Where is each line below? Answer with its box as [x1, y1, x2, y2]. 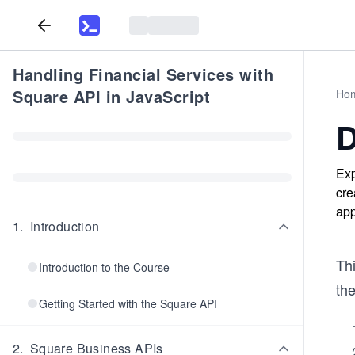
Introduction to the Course [39, 259, 170, 275]
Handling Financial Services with [13, 63, 273, 86]
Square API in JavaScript [13, 85, 210, 108]
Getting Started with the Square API [39, 296, 217, 311]
